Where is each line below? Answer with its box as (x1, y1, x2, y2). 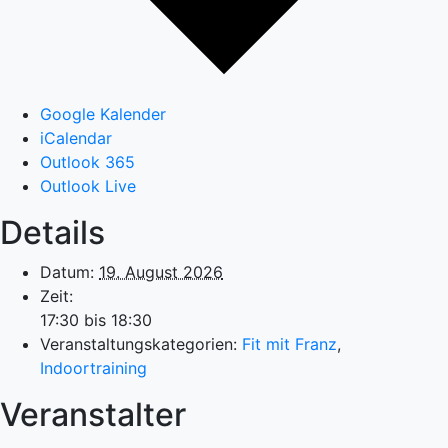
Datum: (40, 261, 94, 282)
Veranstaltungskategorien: (40, 333, 237, 354)
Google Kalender (40, 103, 166, 124)
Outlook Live (40, 175, 136, 196)
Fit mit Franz (242, 333, 337, 354)
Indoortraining (40, 357, 147, 378)
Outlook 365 (40, 151, 135, 172)
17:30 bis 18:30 (40, 309, 152, 330)
